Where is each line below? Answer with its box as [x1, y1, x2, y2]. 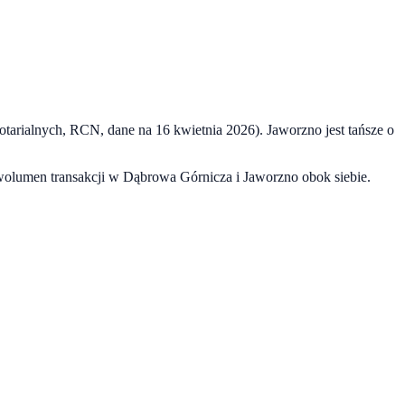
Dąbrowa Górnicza [123, 168, 232, 184]
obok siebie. [298, 168, 371, 184]
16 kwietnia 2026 [155, 121, 255, 137]
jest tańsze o [322, 121, 394, 137]
